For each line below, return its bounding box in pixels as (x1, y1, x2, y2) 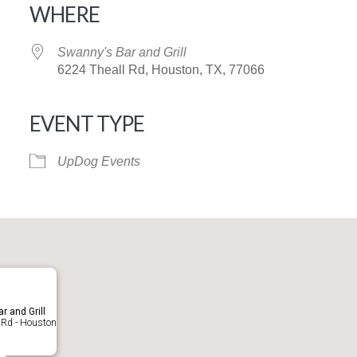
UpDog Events (57, 155, 140, 168)
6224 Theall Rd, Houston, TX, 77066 (57, 63, 265, 76)
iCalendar (49, 147, 104, 161)
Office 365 (209, 147, 266, 161)
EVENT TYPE (29, 111, 144, 136)
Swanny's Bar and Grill (57, 45, 186, 59)
